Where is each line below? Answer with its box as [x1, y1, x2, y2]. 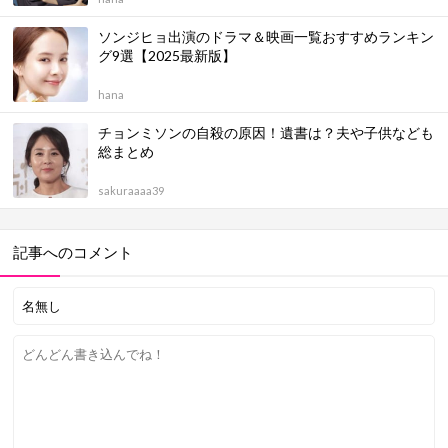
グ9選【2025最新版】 [98, 47, 236, 65]
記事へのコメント [13, 243, 133, 262]
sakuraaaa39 [98, 184, 164, 198]
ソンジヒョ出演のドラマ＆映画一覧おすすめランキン [98, 28, 434, 46]
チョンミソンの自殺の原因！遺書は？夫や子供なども [98, 124, 434, 142]
